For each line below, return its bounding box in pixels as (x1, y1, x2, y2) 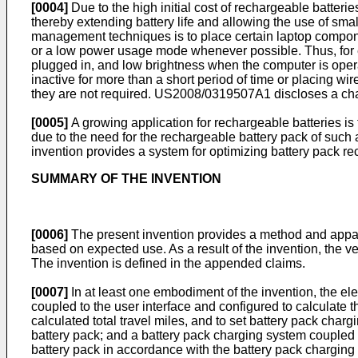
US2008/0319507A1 (154, 87, 271, 101)
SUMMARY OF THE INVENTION (31, 172, 221, 185)
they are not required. (31, 87, 154, 101)
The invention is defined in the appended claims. (31, 257, 305, 270)
